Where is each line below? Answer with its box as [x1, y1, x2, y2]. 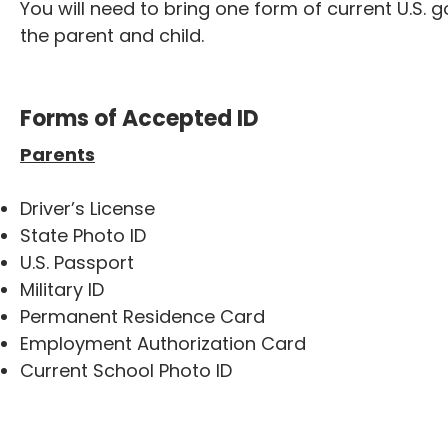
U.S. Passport [20, 250, 134, 275]
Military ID [20, 277, 104, 302]
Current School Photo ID [20, 358, 232, 383]
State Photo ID [20, 223, 146, 248]
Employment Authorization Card [20, 331, 306, 356]
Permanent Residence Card [20, 304, 265, 329]
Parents [20, 142, 95, 167]
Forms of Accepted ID [20, 103, 259, 134]
